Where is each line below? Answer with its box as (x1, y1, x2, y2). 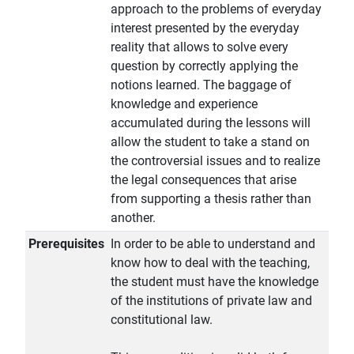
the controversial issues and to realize (111, 153, 320, 169)
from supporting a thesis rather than (111, 191, 311, 207)
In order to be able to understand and (111, 236, 315, 252)
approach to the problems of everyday (111, 2, 322, 17)
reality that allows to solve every (111, 40, 288, 55)
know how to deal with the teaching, (111, 255, 310, 271)
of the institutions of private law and (111, 293, 312, 309)
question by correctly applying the (111, 58, 298, 74)
